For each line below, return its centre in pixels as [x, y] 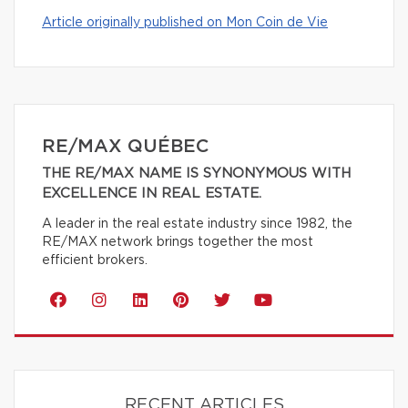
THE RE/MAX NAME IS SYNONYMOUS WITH [196, 174]
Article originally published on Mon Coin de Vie [185, 23]
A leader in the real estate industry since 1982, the [197, 224]
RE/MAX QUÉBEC [125, 147]
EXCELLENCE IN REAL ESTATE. [152, 194]
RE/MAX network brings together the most [178, 243]
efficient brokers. [95, 261]
